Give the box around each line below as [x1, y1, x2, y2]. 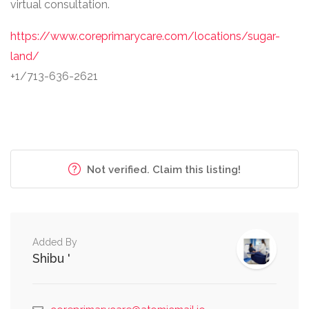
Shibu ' [32, 251, 70, 266]
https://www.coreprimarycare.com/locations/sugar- [10, 30, 280, 43]
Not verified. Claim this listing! [84, 163, 241, 176]
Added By [32, 237, 77, 248]
